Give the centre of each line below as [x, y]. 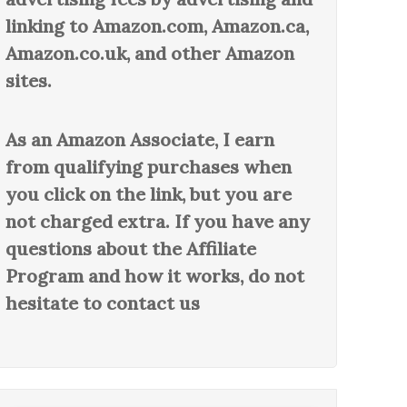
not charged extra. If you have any [158, 221]
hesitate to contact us [103, 303]
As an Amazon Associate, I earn [140, 139]
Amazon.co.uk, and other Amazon [150, 53]
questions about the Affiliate [131, 248]
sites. [29, 80]
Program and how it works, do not [155, 276]
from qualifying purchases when [149, 167]
